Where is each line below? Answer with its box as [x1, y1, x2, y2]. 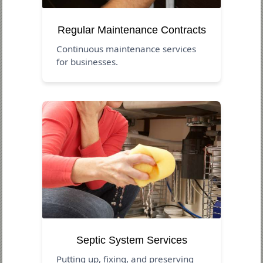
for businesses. [56, 55, 119, 68]
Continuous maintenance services [56, 42, 197, 55]
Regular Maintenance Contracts [57, 23, 206, 36]
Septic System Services [76, 234, 187, 246]
